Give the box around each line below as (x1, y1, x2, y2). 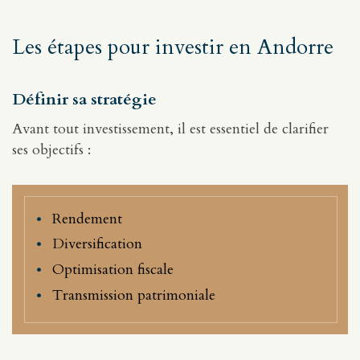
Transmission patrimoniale (52, 284, 215, 305)
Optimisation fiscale (52, 260, 174, 280)
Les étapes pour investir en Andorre (12, 32, 333, 61)
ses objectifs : (12, 139, 91, 160)
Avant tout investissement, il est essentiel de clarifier (12, 118, 329, 139)
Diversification (52, 234, 142, 255)
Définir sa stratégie (12, 88, 157, 110)
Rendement (52, 208, 122, 229)
